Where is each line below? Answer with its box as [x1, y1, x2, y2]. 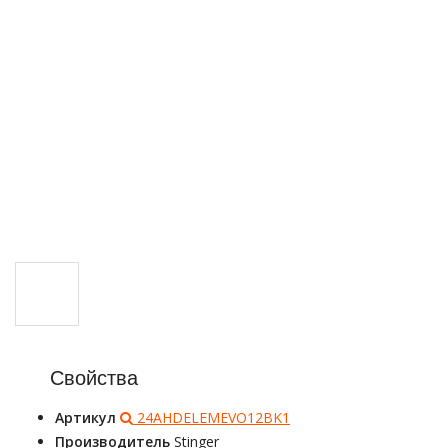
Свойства [50, 366, 138, 389]
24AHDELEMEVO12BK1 [133, 408, 290, 427]
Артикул [55, 408, 120, 427]
